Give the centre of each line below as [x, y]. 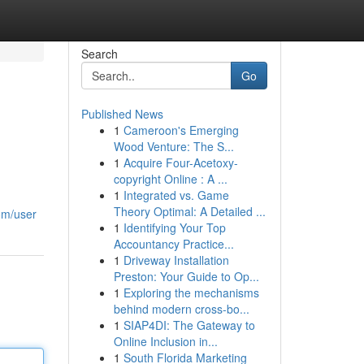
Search [99, 54]
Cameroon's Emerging [181, 130]
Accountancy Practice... [173, 244]
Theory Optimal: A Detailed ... [189, 211]
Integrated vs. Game [176, 195]
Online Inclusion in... [165, 341]
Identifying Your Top [174, 227]
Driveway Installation [176, 260]
